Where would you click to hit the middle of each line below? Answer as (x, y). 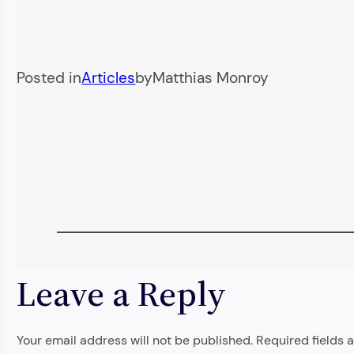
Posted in (49, 78)
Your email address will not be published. (135, 340)
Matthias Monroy (211, 78)
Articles (109, 78)
